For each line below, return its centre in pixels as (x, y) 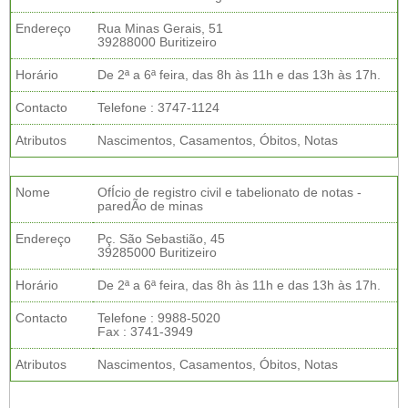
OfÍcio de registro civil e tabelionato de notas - (229, 193)
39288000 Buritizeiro (157, 42)
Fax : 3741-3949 (145, 332)
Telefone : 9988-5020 (159, 318)
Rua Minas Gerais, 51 (160, 29)
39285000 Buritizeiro (157, 253)
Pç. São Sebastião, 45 (161, 239)
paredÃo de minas (150, 206)
